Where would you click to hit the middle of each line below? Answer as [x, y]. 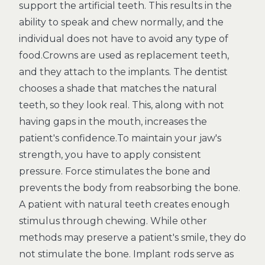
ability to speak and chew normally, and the [121, 22]
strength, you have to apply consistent [110, 155]
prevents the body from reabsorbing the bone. [130, 188]
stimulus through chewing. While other [113, 221]
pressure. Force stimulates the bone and [115, 171]
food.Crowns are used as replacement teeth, [124, 55]
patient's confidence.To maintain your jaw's [120, 138]
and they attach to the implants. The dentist [123, 72]
